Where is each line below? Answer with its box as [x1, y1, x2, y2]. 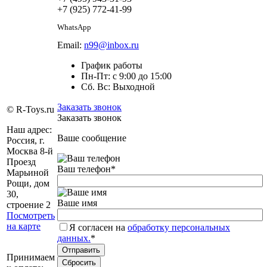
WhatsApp [57, 22, 91, 32]
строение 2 [7, 199, 51, 210]
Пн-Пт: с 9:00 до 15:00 [81, 70, 172, 81]
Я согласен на [69, 222, 128, 232]
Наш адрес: [7, 124, 52, 135]
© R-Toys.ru [7, 104, 54, 114]
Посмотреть [7, 210, 55, 221]
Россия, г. [7, 135, 45, 145]
